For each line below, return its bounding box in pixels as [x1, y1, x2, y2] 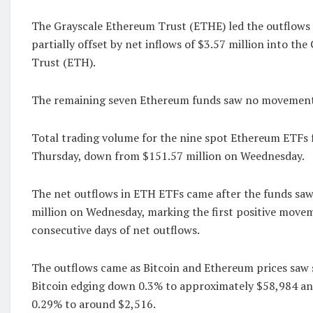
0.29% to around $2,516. [31, 296, 156, 312]
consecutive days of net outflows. [31, 222, 200, 238]
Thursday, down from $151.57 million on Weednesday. [31, 148, 305, 163]
